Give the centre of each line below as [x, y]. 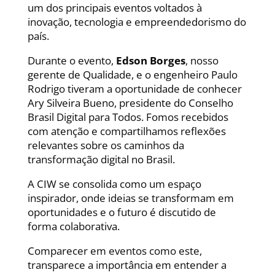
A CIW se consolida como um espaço [114, 184]
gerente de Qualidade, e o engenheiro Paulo [132, 75]
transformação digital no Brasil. [101, 160]
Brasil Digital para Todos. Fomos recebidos [128, 117]
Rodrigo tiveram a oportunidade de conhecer [134, 89]
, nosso [202, 61]
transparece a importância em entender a [127, 265]
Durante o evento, [72, 61]
